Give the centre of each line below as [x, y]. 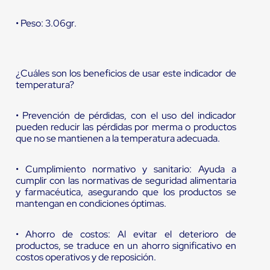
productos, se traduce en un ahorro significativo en [126, 246]
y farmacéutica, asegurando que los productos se [126, 192]
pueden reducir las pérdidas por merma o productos [126, 127]
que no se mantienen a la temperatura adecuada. [118, 139]
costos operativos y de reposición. [86, 257]
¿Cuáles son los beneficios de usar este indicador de [126, 74]
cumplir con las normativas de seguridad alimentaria [126, 181]
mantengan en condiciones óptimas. [91, 204]
